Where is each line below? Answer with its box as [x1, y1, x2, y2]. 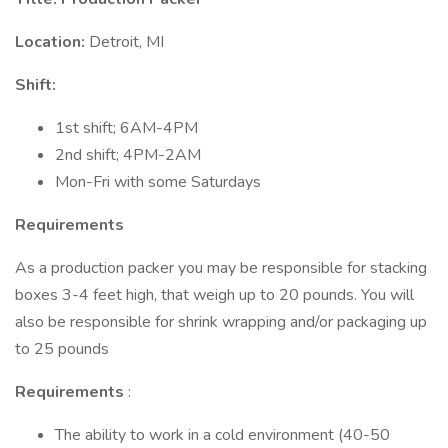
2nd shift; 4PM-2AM [55, 144, 201, 166]
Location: [15, 31, 89, 53]
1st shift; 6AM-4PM [55, 117, 198, 139]
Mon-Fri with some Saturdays [55, 171, 261, 193]
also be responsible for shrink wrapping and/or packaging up [15, 311, 427, 333]
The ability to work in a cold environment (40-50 [55, 424, 390, 446]
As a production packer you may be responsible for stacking [15, 257, 427, 279]
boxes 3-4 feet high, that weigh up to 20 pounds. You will [15, 284, 414, 306]
